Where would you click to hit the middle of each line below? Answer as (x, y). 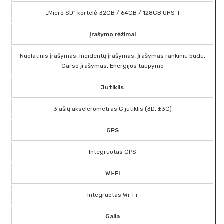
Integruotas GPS (112, 152)
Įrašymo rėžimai (112, 34)
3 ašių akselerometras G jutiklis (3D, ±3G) (112, 109)
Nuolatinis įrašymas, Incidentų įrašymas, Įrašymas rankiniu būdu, (112, 56)
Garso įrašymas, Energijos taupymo (112, 66)
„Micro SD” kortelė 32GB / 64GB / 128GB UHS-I (112, 13)
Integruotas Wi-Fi (112, 195)
